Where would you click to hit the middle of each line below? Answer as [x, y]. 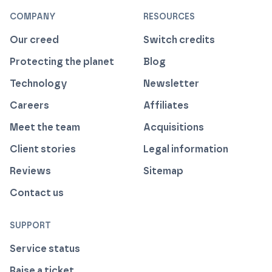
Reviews [30, 171]
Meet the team [45, 127]
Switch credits [179, 40]
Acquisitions [174, 127]
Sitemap [163, 171]
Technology [39, 84]
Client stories [43, 149]
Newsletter [171, 84]
